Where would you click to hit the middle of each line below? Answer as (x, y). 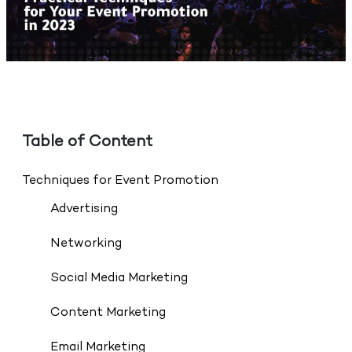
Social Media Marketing (119, 279)
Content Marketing (108, 313)
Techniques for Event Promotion (120, 181)
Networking (86, 244)
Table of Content (87, 143)
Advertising (84, 210)
